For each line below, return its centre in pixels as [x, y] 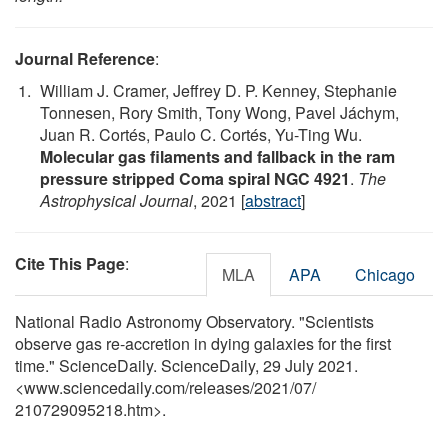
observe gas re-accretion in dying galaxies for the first [203, 343]
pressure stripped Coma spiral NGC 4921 [195, 178]
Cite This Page [70, 263]
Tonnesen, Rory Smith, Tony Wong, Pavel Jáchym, [219, 112]
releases [219, 387]
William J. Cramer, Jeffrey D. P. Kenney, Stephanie [218, 90]
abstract [273, 200]
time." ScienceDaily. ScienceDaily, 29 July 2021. [186, 365]
